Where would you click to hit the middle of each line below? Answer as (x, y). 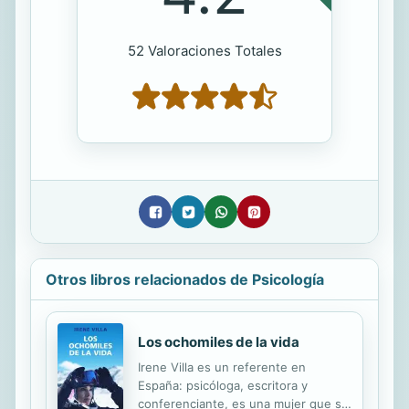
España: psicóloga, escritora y (223, 386)
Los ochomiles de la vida (219, 342)
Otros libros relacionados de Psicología (185, 280)
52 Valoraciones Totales (204, 51)
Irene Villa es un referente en (222, 367)
